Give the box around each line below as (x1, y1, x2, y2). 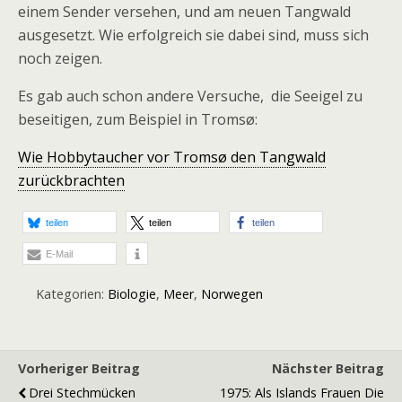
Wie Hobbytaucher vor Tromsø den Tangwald (18, 147, 326, 167)
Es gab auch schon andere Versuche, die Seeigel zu (18, 86, 363, 106)
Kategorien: (36, 285, 108, 302)
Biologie (108, 285, 156, 302)
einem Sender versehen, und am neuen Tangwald (18, 2, 351, 22)
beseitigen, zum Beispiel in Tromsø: (18, 109, 258, 129)
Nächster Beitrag (272, 360, 384, 377)
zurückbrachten (18, 170, 125, 190)
